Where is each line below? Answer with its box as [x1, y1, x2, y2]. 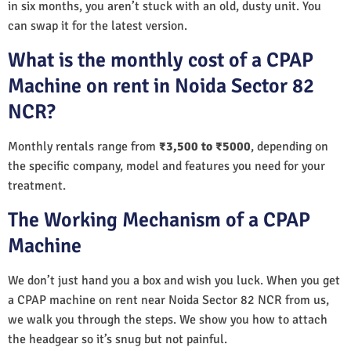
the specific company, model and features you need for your [8, 157, 325, 174]
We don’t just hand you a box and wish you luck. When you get [8, 272, 340, 288]
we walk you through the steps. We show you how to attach [8, 311, 327, 327]
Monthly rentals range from [8, 138, 159, 154]
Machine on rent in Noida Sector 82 [8, 73, 314, 99]
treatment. [8, 177, 66, 194]
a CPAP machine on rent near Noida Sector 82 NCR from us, [8, 291, 329, 308]
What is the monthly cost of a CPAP [8, 47, 313, 73]
